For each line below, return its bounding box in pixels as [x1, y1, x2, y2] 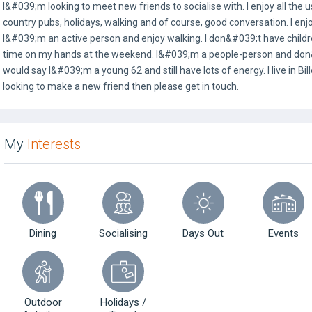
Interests [27, 136, 81, 153]
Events [267, 227, 299, 240]
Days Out [182, 227, 224, 240]
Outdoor [24, 296, 62, 309]
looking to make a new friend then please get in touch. [3, 81, 239, 92]
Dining [29, 227, 56, 240]
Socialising [98, 227, 148, 240]
